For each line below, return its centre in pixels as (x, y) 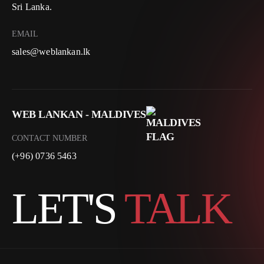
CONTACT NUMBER (49, 138)
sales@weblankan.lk (51, 51)
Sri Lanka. (32, 6)
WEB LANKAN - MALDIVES (79, 114)
